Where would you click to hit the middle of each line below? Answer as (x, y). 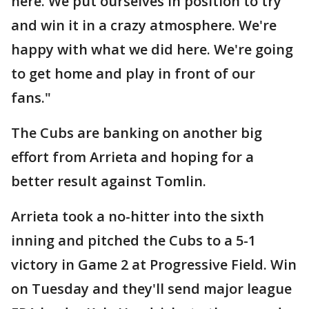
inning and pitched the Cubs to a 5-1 (133, 241)
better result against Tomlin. (109, 181)
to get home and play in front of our (133, 74)
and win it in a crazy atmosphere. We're (144, 26)
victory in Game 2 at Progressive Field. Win (154, 265)
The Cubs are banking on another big (137, 133)
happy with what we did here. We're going (152, 50)
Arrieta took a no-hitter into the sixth (138, 217)
